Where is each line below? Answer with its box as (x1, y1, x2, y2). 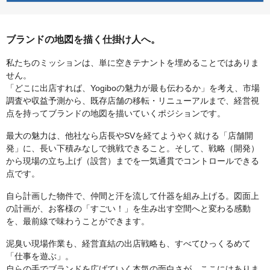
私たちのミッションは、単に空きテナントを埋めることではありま (6, 58, 259, 68)
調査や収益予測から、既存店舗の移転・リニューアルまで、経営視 (6, 96, 259, 106)
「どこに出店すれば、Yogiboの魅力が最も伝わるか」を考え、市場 (6, 83, 260, 93)
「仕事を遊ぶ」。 (6, 251, 74, 262)
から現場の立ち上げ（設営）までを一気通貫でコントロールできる (6, 156, 259, 166)
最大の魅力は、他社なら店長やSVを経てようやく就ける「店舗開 (6, 131, 253, 141)
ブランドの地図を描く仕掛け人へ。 (6, 34, 160, 45)
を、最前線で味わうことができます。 (6, 216, 149, 227)
